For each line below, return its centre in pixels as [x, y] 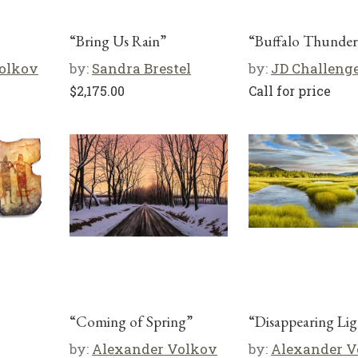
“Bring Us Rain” [118, 41]
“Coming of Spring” [131, 322]
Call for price [290, 91]
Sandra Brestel [141, 68]
